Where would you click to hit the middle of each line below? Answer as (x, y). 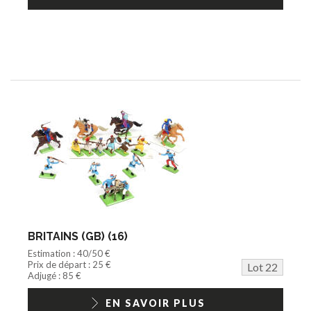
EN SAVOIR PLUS (155, 303)
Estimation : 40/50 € (69, 253)
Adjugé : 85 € (54, 275)
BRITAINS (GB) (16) (78, 236)
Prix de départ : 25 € (69, 264)
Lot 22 (262, 267)
